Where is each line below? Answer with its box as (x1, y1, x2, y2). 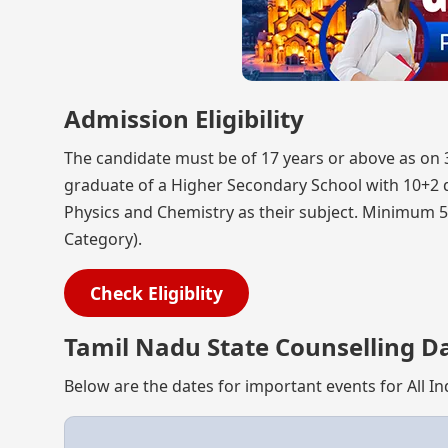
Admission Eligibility (64, 102, 304, 135)
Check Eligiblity (90, 281, 223, 305)
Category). (64, 228, 142, 250)
